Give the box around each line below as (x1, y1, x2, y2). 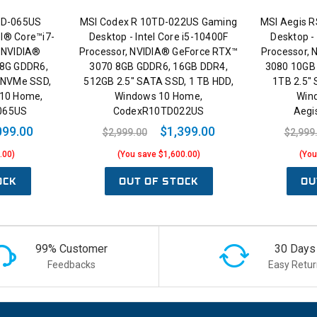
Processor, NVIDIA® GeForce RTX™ (79, 46, 238, 58)
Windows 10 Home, (115, 91, 202, 103)
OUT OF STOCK (118, 174, 199, 189)
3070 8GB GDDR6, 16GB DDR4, (89, 61, 228, 73)
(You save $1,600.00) (117, 149, 200, 160)
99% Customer (35, 241, 108, 255)
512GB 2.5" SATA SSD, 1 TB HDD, (83, 76, 234, 88)
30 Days (274, 241, 316, 255)
